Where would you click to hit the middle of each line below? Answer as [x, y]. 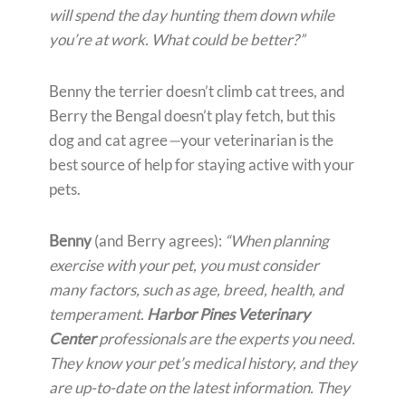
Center [72, 339]
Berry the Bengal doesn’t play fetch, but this [192, 116]
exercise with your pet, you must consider [184, 266]
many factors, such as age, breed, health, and [196, 290]
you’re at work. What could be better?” [177, 40]
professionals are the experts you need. [226, 339]
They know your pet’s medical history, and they [203, 363]
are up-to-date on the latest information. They [199, 388]
